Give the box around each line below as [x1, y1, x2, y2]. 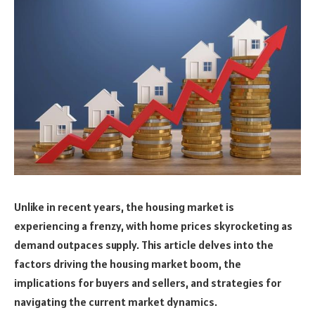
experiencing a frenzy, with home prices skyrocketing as [14, 218, 292, 233]
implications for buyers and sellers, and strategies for [14, 275, 281, 290]
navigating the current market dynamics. [14, 294, 217, 309]
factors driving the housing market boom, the [14, 256, 241, 271]
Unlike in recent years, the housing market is [14, 199, 234, 214]
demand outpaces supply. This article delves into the [14, 237, 274, 252]
